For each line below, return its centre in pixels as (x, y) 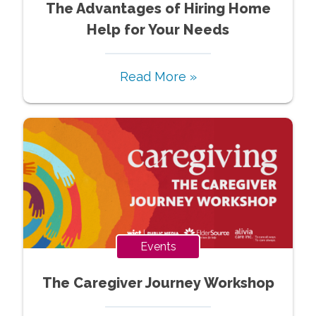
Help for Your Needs (158, 29)
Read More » (158, 76)
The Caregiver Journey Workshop (158, 282)
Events (158, 246)
